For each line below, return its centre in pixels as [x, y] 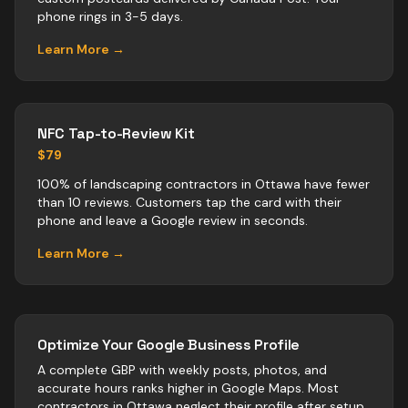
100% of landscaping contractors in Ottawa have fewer [204, 184]
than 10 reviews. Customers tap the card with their [189, 202]
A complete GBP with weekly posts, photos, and [182, 370]
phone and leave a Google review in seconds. [173, 220]
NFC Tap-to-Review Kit [116, 133]
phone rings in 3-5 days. [110, 16]
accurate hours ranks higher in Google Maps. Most [188, 388]
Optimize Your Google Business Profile [169, 345]
